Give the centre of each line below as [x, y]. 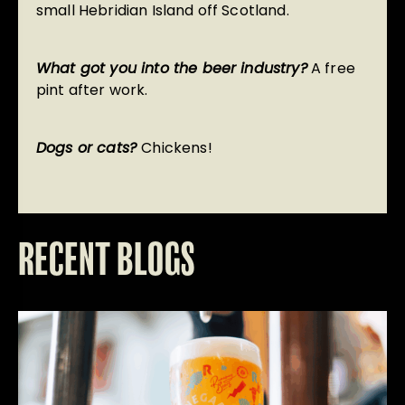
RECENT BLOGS [107, 263]
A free [331, 69]
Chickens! [177, 148]
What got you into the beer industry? [172, 69]
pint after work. [92, 90]
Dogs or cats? [89, 148]
